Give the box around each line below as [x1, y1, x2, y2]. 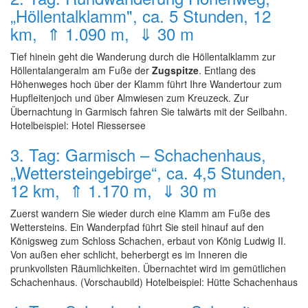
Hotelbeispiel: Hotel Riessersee [10, 118, 146, 132]
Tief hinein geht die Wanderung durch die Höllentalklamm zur [10, 49, 276, 63]
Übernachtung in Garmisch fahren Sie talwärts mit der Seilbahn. [10, 104, 287, 118]
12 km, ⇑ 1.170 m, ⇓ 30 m [10, 178, 217, 202]
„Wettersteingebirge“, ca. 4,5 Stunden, [10, 160, 286, 184]
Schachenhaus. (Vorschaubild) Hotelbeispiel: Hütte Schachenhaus [10, 275, 298, 289]
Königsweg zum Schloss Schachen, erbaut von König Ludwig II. [10, 234, 286, 247]
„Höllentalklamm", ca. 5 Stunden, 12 [10, 3, 271, 27]
